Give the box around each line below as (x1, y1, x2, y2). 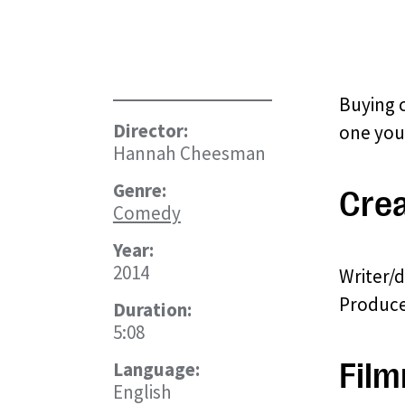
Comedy (112, 201, 181, 225)
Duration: (112, 297, 192, 322)
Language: (112, 357, 200, 381)
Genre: (112, 178, 166, 202)
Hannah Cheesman (112, 141, 266, 165)
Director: (112, 118, 188, 143)
